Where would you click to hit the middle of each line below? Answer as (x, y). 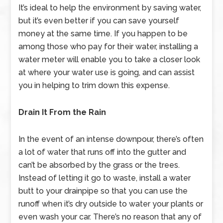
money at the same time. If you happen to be (103, 34)
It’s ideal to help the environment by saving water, (110, 8)
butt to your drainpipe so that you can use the (103, 191)
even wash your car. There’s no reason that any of (110, 217)
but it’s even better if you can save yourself (99, 21)
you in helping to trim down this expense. (94, 85)
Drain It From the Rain (62, 112)
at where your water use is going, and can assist (107, 72)
